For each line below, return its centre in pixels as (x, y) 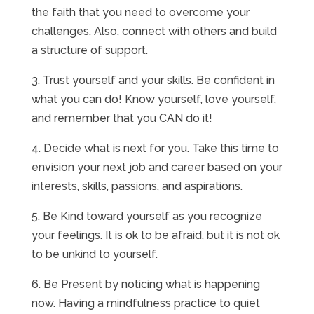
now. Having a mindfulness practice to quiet (145, 303)
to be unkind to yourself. (94, 254)
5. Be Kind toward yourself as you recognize (146, 216)
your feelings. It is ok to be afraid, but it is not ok (155, 235)
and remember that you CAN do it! (122, 118)
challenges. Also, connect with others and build (154, 31)
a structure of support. (91, 50)
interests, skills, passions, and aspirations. (138, 186)
